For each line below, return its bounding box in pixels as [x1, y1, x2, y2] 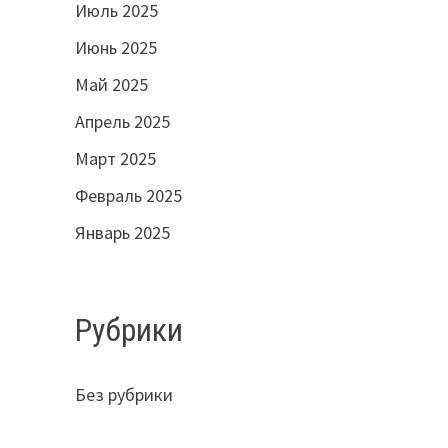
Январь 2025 [74, 221, 170, 245]
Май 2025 [74, 73, 148, 97]
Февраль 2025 [74, 184, 182, 208]
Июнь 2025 [74, 36, 157, 60]
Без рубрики [74, 382, 173, 406]
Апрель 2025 [74, 110, 170, 134]
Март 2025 [74, 147, 156, 171]
